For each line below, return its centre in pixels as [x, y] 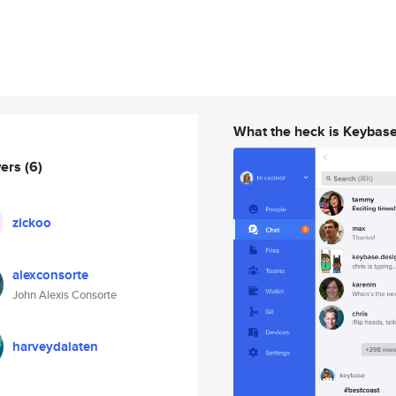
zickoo [32, 223]
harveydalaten [55, 346]
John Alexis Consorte [65, 295]
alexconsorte [50, 275]
